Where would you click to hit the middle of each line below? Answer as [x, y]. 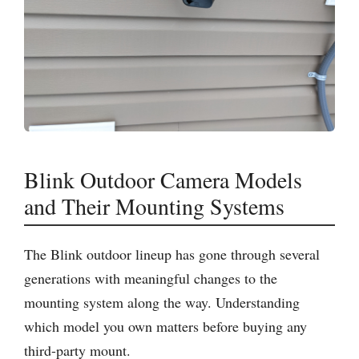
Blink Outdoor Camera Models [163, 179]
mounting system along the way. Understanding [162, 302]
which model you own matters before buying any [165, 326]
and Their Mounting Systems [154, 206]
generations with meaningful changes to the [151, 278]
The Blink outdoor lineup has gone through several [172, 254]
